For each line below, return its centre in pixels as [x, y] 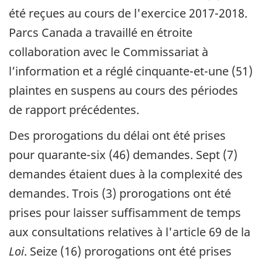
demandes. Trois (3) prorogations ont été [120, 194]
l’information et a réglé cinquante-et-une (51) [131, 71]
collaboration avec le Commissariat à [108, 51]
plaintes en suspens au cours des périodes [123, 90]
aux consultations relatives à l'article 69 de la [130, 232]
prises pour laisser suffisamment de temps [125, 213]
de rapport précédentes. [74, 109]
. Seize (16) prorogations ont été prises [128, 251]
